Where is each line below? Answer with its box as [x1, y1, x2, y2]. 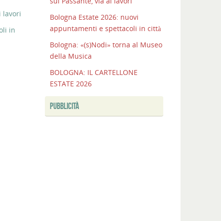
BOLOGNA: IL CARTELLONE [50, 68, 138, 77]
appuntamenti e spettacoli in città [50, 24, 161, 34]
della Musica [50, 51, 92, 61]
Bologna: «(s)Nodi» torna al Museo [50, 40, 162, 50]
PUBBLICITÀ [50, 101, 79, 111]
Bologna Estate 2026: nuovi [50, 12, 139, 22]
